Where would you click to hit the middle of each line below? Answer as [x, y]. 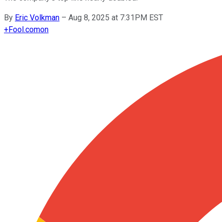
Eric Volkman [37, 17]
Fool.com [24, 29]
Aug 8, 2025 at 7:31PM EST [116, 17]
